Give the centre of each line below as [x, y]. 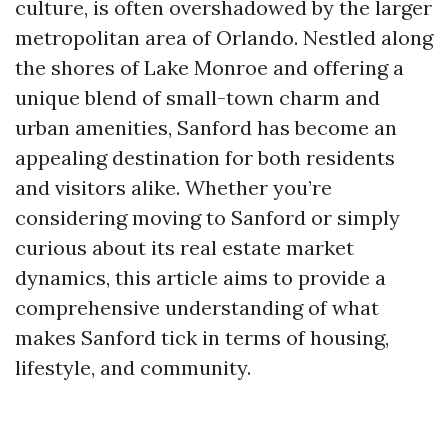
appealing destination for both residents [205, 157]
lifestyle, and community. [133, 367]
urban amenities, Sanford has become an [206, 127]
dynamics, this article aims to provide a [200, 277]
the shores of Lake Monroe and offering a [209, 67]
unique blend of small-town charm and [197, 97]
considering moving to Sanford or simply [207, 217]
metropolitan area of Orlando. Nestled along [224, 37]
